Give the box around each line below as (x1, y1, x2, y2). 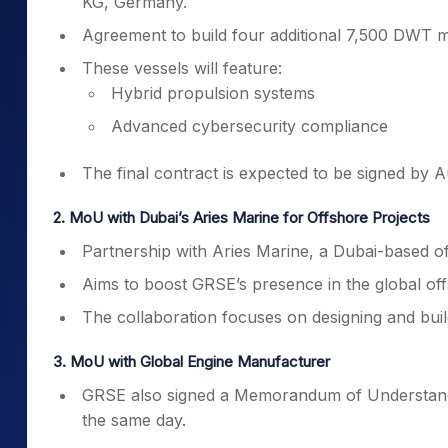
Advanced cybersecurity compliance (111, 116, 388, 136)
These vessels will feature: (82, 58, 282, 78)
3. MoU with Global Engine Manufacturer (53, 352, 330, 371)
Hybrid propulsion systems (111, 83, 315, 103)
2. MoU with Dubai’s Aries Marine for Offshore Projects (53, 208, 430, 227)
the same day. (82, 410, 186, 430)
